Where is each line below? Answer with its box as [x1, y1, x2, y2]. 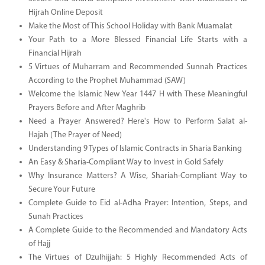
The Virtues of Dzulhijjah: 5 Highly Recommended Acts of [28, 253, 247, 262]
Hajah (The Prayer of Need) [28, 130, 122, 140]
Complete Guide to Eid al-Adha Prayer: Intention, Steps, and [28, 198, 247, 208]
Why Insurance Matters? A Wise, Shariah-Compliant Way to [28, 171, 247, 180]
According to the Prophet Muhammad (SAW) [28, 76, 186, 85]
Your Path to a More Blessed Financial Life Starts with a [28, 35, 247, 44]
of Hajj [28, 239, 50, 248]
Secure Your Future [28, 185, 95, 194]
